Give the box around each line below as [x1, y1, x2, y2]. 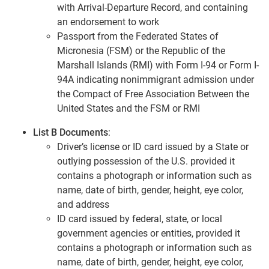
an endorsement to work [57, 16, 159, 28]
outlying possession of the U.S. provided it [57, 155, 235, 167]
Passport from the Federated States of [57, 30, 219, 42]
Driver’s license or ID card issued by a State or [57, 141, 249, 153]
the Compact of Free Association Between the [57, 88, 249, 100]
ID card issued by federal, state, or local [57, 213, 222, 225]
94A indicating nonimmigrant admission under [57, 73, 254, 85]
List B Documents [33, 126, 108, 138]
